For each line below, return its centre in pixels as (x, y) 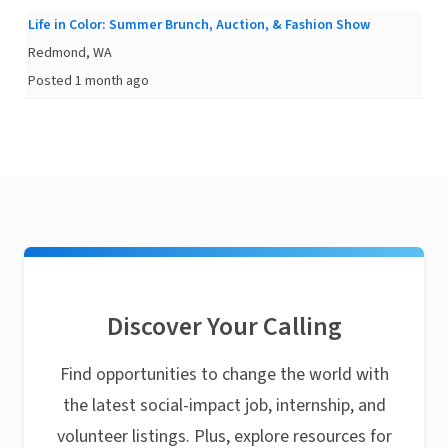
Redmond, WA (70, 52)
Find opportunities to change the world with (224, 374)
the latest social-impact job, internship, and (224, 405)
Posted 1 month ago (88, 80)
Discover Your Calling (224, 326)
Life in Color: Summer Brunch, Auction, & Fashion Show (199, 24)
